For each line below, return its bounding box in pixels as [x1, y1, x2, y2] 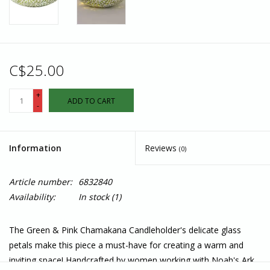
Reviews [145, 142, 179, 154]
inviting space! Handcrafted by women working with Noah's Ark [9, 254, 254, 266]
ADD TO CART [67, 96, 115, 107]
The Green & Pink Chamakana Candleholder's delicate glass [9, 224, 241, 236]
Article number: [9, 176, 72, 188]
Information [9, 142, 61, 154]
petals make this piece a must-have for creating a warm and [9, 239, 243, 251]
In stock [78, 191, 109, 203]
